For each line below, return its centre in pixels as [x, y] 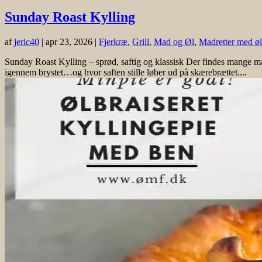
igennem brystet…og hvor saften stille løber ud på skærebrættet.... [126, 72]
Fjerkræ [113, 42]
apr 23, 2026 [69, 42]
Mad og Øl [174, 42]
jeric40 [27, 42]
